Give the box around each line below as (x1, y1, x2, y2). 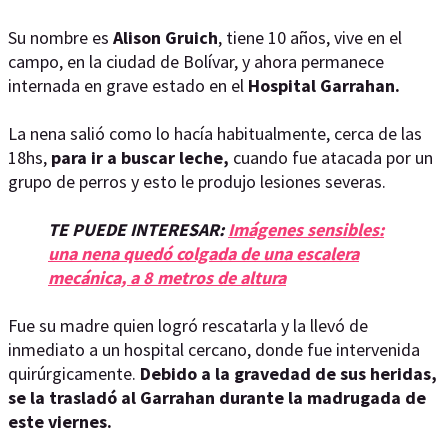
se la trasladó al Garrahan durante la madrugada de (8, 386, 426, 409)
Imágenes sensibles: (228, 218, 384, 241)
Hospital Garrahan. (244, 74, 404, 97)
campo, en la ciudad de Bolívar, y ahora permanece (8, 50, 384, 73)
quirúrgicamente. (8, 362, 140, 385)
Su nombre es (8, 26, 113, 49)
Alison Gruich (113, 26, 218, 49)
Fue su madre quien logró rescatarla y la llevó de (8, 314, 368, 337)
